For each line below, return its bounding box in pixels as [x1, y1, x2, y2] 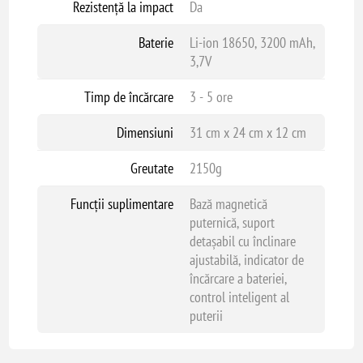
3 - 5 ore [189, 88, 233, 106]
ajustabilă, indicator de [189, 250, 304, 269]
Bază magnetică [189, 194, 267, 213]
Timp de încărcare [83, 88, 173, 106]
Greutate [130, 159, 173, 177]
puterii [189, 306, 223, 325]
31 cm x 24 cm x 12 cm [189, 123, 306, 142]
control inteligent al [189, 288, 289, 306]
